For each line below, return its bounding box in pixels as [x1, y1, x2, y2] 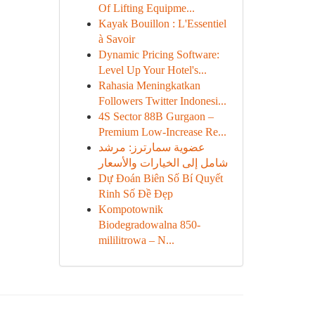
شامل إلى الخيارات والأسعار [98, 157, 228, 169]
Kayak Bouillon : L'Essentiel [98, 18, 226, 30]
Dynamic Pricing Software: [98, 49, 219, 60]
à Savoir [98, 33, 135, 45]
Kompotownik [98, 203, 163, 215]
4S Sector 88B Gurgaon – [98, 110, 214, 122]
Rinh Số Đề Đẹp [98, 188, 173, 200]
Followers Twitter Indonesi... [98, 95, 226, 107]
